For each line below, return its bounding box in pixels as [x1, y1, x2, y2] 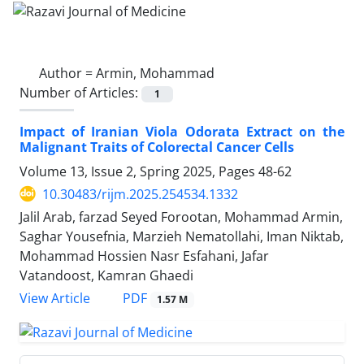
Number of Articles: [19, 83, 141, 102]
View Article [19, 289, 90, 307]
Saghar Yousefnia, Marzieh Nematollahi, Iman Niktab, [19, 227, 344, 245]
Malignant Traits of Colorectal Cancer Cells [19, 137, 294, 156]
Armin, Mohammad [96, 63, 214, 82]
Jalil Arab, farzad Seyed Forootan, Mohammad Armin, [19, 207, 343, 226]
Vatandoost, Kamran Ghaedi [19, 266, 193, 284]
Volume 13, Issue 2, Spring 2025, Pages [19, 162, 258, 180]
